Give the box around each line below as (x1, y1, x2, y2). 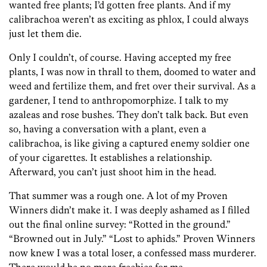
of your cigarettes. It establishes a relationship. (9, 151, 212, 164)
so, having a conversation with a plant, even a (9, 123, 206, 135)
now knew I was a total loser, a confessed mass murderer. (9, 247, 256, 259)
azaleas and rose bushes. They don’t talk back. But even (9, 108, 249, 121)
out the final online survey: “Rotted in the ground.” (9, 218, 231, 231)
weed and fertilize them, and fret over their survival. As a (9, 80, 256, 92)
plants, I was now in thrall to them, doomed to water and (9, 66, 256, 78)
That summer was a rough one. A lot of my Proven (9, 190, 228, 202)
